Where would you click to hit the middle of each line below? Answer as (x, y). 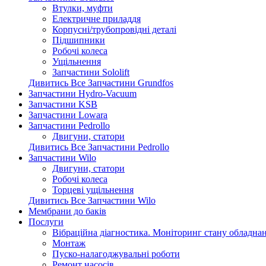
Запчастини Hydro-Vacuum (83, 93)
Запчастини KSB (63, 104)
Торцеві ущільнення (93, 189)
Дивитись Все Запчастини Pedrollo (99, 147)
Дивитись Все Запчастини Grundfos (101, 83)
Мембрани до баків (67, 211)
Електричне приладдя (96, 18)
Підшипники (79, 40)
